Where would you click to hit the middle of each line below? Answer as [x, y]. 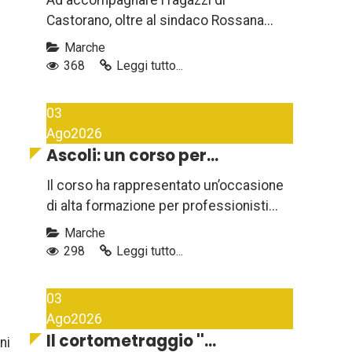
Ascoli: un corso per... [132, 156]
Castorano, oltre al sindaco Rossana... [160, 21]
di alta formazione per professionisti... [162, 206]
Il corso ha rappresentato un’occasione [165, 186]
